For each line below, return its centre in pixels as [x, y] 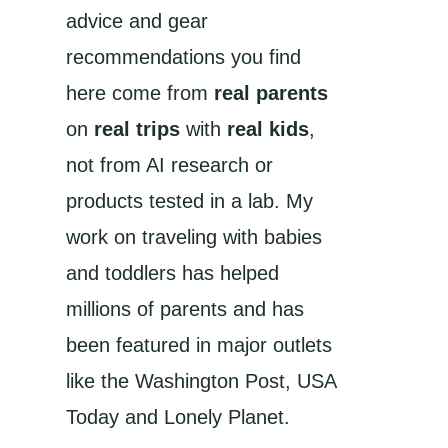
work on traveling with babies [194, 237]
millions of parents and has [185, 309]
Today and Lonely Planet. [178, 417]
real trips [137, 129]
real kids [268, 129]
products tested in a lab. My [189, 201]
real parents [271, 93]
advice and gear [137, 21]
